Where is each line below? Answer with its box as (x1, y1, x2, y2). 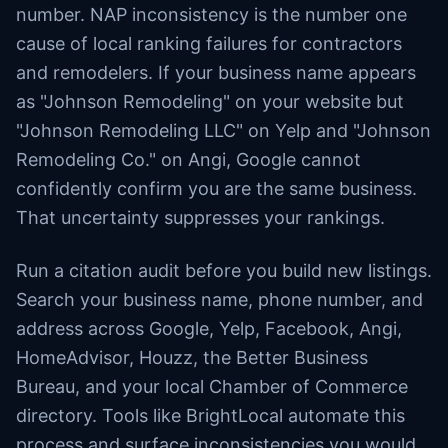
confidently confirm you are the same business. (16, 178, 417, 199)
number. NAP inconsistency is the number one (16, 4, 407, 25)
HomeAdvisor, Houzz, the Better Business (16, 347, 368, 368)
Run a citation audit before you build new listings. (16, 260, 432, 281)
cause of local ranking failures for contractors (16, 33, 402, 54)
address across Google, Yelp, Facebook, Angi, (16, 318, 402, 339)
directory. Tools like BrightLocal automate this (16, 405, 405, 426)
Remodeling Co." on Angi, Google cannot (16, 149, 361, 170)
